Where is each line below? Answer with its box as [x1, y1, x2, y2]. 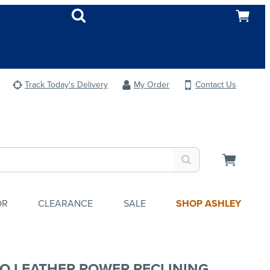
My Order [134, 78, 169, 91]
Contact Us [195, 78, 236, 91]
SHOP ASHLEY [175, 196, 241, 210]
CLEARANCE [38, 196, 93, 210]
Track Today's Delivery [25, 78, 108, 91]
